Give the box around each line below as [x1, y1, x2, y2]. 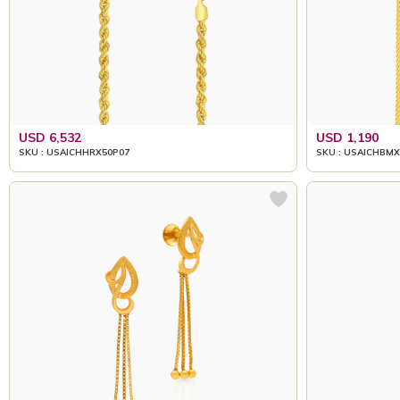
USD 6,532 [19, 129, 81, 146]
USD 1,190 [315, 129, 379, 146]
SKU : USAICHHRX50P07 [19, 146, 129, 158]
